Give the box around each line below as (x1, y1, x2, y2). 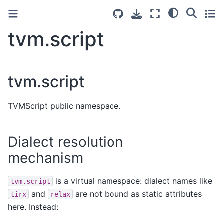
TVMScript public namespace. (8, 100, 120, 111)
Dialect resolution (8, 133, 123, 150)
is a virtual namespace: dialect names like (53, 175, 212, 186)
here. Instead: (8, 201, 58, 212)
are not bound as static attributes (73, 188, 202, 199)
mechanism (8, 149, 83, 166)
